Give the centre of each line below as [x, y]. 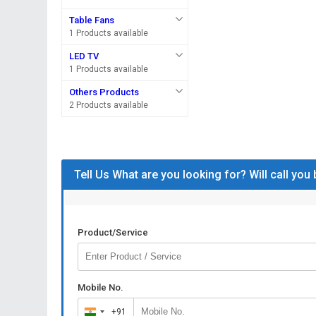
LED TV [84, 56]
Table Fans [92, 20]
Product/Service [113, 232]
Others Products [104, 92]
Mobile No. [101, 287]
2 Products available [109, 105]
